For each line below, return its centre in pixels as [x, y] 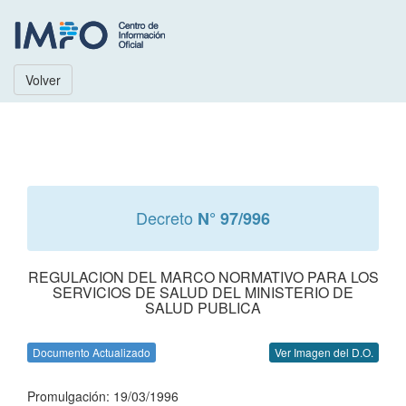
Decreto [167, 217]
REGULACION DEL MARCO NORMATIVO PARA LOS [203, 277]
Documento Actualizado [92, 352]
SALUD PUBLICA [203, 308]
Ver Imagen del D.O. [324, 352]
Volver [43, 80]
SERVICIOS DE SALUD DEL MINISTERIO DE [203, 292]
